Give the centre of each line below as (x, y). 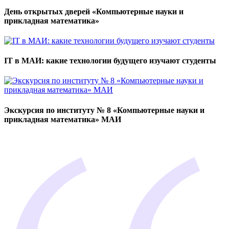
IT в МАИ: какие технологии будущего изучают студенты (110, 61)
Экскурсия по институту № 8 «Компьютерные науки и (104, 110)
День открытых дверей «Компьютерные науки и (94, 11)
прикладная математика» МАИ (63, 119)
